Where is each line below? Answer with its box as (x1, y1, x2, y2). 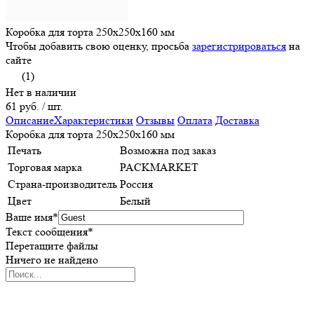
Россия (120, 177, 153, 191)
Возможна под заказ (120, 144, 216, 158)
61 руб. (6, 100, 42, 114)
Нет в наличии (6, 86, 76, 100)
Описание (6, 114, 54, 128)
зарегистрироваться (192, 39, 286, 53)
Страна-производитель (8, 177, 117, 191)
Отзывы (136, 114, 175, 128)
